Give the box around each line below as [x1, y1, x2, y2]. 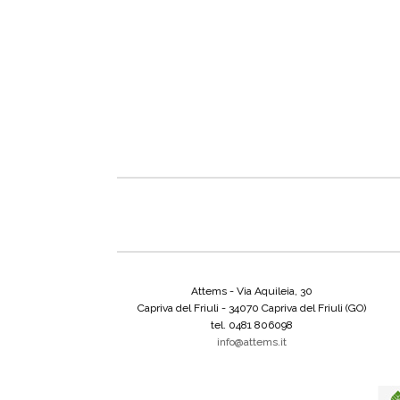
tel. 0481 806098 [211, 318, 293, 331]
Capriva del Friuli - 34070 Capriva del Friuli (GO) [137, 301, 366, 314]
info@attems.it [217, 335, 287, 348]
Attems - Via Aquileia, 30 [191, 284, 312, 297]
